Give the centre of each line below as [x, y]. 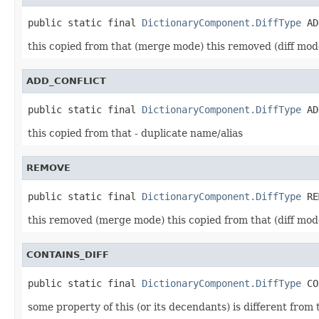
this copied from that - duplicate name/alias [135, 133]
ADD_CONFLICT [66, 80]
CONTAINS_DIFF [68, 254]
